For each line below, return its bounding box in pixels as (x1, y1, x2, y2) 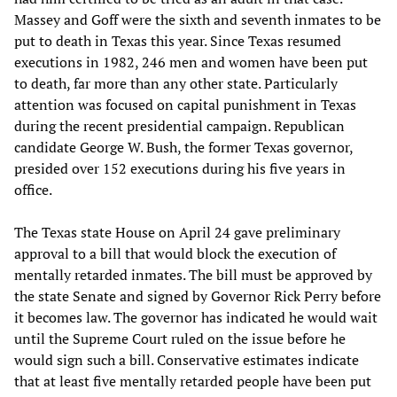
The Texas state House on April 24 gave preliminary (14, 222, 340, 242)
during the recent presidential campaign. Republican (14, 115, 345, 136)
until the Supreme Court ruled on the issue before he (14, 328, 346, 348)
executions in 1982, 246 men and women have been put (14, 51, 368, 72)
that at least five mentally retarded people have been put (14, 370, 371, 391)
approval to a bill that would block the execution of (14, 243, 336, 263)
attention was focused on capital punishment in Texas (14, 94, 356, 114)
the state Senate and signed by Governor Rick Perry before (14, 285, 381, 306)
